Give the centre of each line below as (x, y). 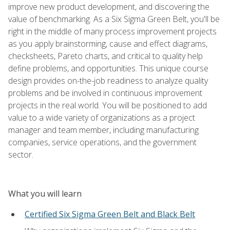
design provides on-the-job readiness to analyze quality (108, 80)
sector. (21, 154)
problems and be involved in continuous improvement (105, 93)
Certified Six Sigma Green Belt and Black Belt (110, 214)
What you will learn (45, 193)
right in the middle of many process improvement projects (112, 31)
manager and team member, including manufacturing (103, 130)
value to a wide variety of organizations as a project (102, 117)
